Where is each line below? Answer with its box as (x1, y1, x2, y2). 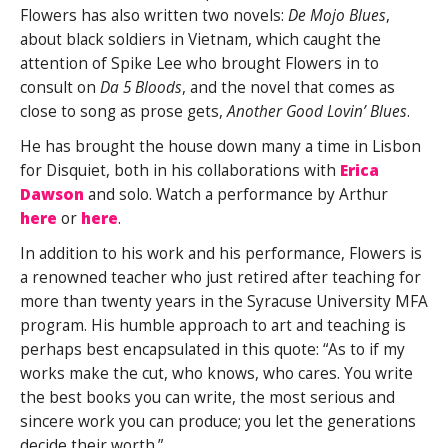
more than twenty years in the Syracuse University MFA (20, 290, 428, 312)
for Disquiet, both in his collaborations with (20, 159, 340, 181)
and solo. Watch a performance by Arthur (84, 183, 388, 205)
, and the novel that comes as (182, 76, 395, 98)
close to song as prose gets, (20, 100, 227, 122)
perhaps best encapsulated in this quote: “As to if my (20, 338, 405, 360)
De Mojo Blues (288, 4, 386, 26)
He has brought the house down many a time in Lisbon (20, 135, 421, 157)
